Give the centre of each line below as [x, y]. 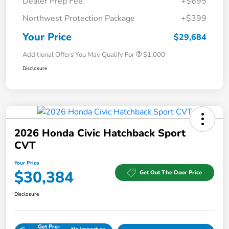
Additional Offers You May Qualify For [78, 54]
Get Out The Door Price [171, 173]
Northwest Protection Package [79, 18]
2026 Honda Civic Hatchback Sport [100, 133]
